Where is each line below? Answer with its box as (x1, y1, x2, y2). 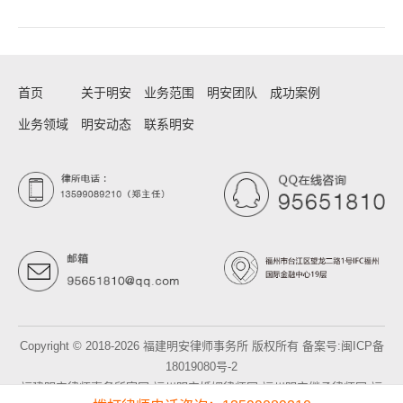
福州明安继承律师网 (262, 380, 367, 394)
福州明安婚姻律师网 (153, 380, 258, 394)
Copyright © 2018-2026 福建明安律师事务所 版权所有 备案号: (19, 338, 341, 353)
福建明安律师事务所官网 (21, 380, 149, 394)
